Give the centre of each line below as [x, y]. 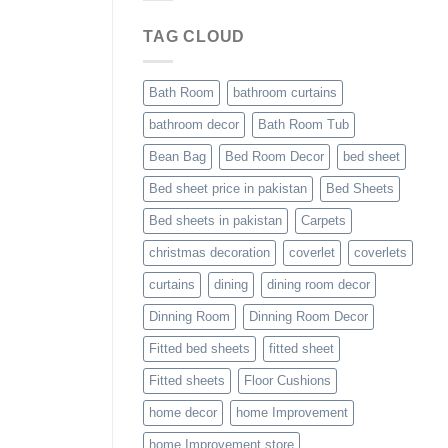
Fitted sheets [187, 380]
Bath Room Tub [303, 124]
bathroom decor [194, 124]
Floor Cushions [287, 380]
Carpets [323, 220]
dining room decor [318, 284]
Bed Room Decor [274, 156]
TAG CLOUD [194, 37]
